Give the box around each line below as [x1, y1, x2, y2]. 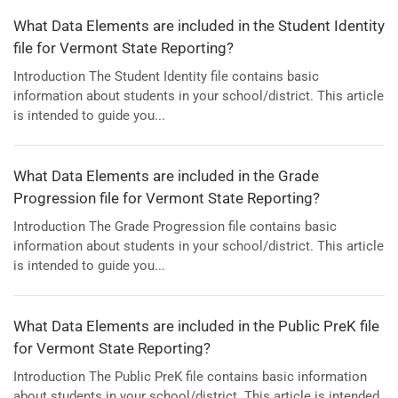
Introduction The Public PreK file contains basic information [13, 368, 367, 385]
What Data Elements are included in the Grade [13, 166, 319, 185]
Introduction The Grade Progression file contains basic [13, 218, 337, 235]
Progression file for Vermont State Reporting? [13, 188, 320, 207]
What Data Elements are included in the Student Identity [13, 16, 385, 35]
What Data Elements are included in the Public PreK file [13, 316, 379, 335]
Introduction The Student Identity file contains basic [13, 68, 319, 84]
